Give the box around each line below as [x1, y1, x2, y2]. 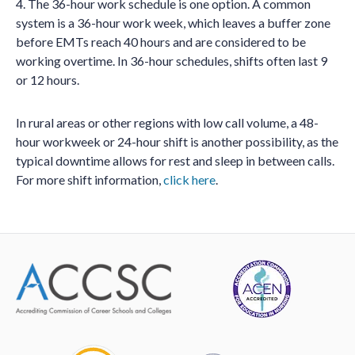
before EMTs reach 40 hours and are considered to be [16, 34, 306, 49]
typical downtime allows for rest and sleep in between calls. [16, 153, 334, 168]
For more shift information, [16, 172, 163, 187]
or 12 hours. [16, 72, 79, 87]
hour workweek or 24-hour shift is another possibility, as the [16, 134, 338, 149]
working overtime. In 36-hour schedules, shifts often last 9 [16, 53, 327, 68]
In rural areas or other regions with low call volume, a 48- [16, 115, 319, 130]
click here [163, 172, 216, 187]
